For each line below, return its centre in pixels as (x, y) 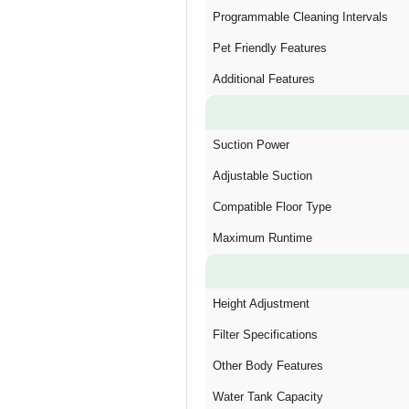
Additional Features (264, 79)
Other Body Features (268, 366)
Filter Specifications (265, 335)
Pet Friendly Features (270, 48)
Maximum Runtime (262, 238)
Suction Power (251, 145)
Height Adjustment (261, 304)
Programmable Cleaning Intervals (300, 17)
